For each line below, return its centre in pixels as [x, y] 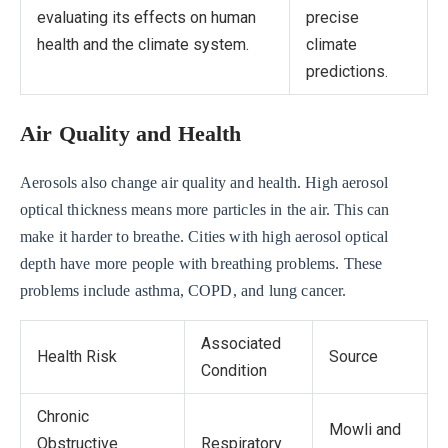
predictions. [347, 71]
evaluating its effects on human [146, 17]
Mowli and [365, 429]
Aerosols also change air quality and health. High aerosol [204, 182]
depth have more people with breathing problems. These [201, 263]
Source [353, 356]
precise [332, 17]
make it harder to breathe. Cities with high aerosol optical [204, 236]
